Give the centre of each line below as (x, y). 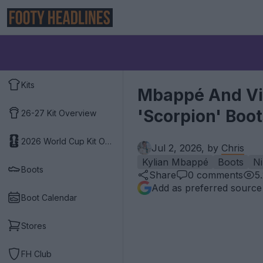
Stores (34, 225)
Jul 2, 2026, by (186, 148)
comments (218, 175)
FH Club (36, 254)
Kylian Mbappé (175, 162)
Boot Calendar (49, 197)
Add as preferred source (207, 188)
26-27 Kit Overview (59, 113)
